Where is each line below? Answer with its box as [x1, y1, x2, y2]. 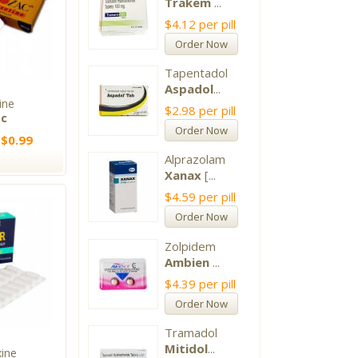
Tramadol [165, 324, 218, 340]
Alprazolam [165, 151, 226, 168]
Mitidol [165, 340, 209, 356]
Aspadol [165, 81, 214, 97]
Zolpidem [165, 237, 217, 254]
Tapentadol [165, 65, 229, 82]
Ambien [165, 253, 210, 270]
